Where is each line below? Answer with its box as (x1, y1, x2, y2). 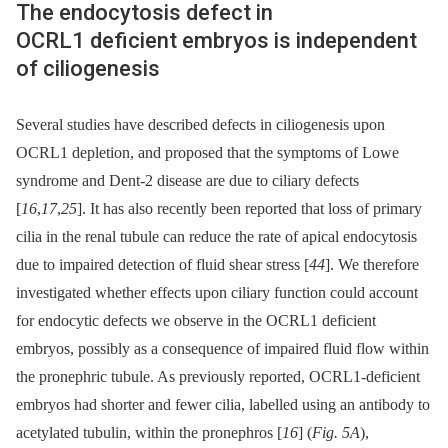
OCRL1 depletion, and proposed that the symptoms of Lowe (16, 143, 399, 161)
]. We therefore (325, 255, 419, 273)
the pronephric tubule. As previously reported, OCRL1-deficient (16, 367, 420, 385)
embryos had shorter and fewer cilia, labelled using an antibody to (16, 395, 430, 413)
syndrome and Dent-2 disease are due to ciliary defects (16, 171, 359, 189)
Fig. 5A (312, 423, 360, 441)
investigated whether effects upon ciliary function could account (16, 283, 418, 301)
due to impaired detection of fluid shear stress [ (16, 255, 309, 273)
